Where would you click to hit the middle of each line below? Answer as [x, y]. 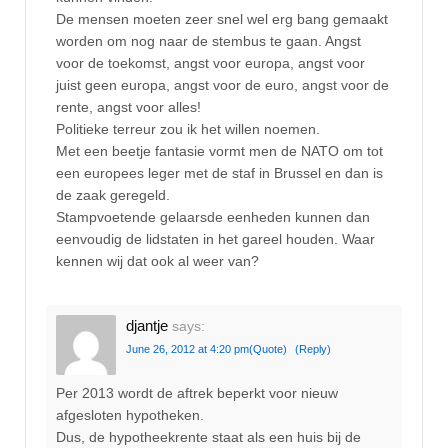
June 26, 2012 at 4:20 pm [187, 348]
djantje [147, 325]
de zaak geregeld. [113, 195]
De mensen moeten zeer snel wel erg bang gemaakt [222, 19]
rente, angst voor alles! [128, 107]
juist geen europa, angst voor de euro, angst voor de [222, 85]
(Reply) [313, 348]
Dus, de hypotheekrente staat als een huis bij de [208, 437]
